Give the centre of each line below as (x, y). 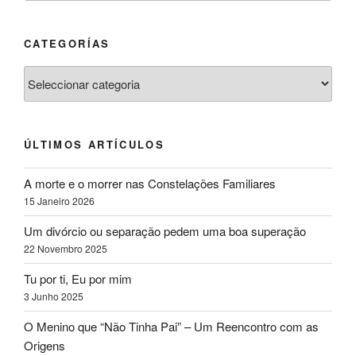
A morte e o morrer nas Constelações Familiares (150, 184)
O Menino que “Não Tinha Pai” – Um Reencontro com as (171, 327)
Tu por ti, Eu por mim (78, 279)
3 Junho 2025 (54, 296)
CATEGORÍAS (67, 43)
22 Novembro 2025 (66, 249)
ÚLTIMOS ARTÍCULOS (95, 145)
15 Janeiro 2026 (59, 201)
